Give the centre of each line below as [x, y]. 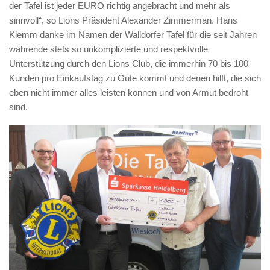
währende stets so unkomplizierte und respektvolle [108, 49]
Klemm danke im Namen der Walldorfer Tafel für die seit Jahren [133, 35]
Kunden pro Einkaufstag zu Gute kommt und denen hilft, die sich [135, 78]
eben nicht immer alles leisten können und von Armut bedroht [129, 93]
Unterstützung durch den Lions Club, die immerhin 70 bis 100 [129, 64]
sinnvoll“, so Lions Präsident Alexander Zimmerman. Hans [123, 20]
